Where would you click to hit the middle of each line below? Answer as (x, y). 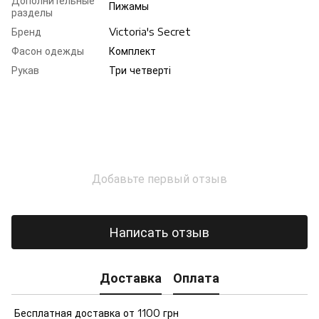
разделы (32, 12)
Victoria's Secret (150, 31)
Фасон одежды (48, 51)
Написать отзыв (159, 232)
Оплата (196, 278)
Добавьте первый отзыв (159, 178)
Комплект (132, 51)
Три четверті (140, 70)
